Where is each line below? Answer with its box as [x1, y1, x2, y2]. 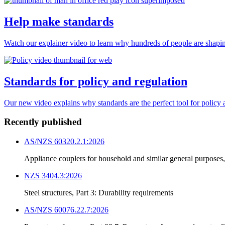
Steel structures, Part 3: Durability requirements [24, 188, 173, 197]
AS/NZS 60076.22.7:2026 [24, 205, 108, 214]
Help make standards [4, 15, 114, 28]
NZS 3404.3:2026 [24, 171, 82, 180]
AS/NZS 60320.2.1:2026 [24, 137, 104, 146]
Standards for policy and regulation [4, 74, 187, 88]
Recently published [4, 117, 82, 128]
